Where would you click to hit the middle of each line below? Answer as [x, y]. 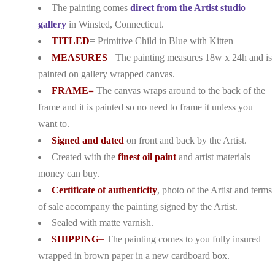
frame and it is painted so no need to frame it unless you [145, 107]
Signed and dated [88, 140]
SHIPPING [75, 239]
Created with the [85, 157]
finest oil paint [147, 157]
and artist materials [213, 157]
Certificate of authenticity [104, 190]
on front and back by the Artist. [187, 140]
